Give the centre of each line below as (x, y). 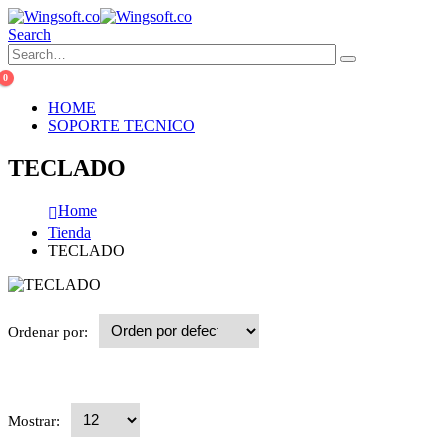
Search (29, 34)
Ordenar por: (50, 331)
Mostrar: (36, 420)
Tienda (69, 232)
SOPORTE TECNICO (121, 125)
